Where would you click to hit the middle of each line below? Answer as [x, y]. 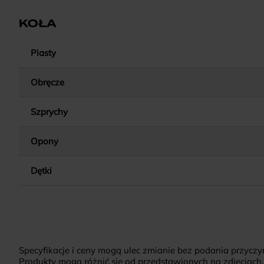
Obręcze [47, 82]
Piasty [43, 52]
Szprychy [49, 111]
